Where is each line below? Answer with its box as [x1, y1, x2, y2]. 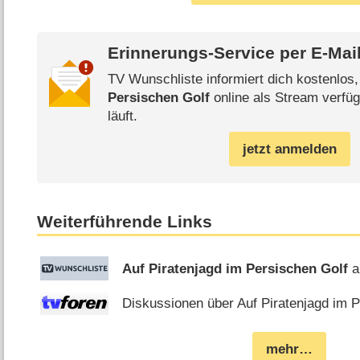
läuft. [107, 108, 137, 124]
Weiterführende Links [37, 211, 213, 231]
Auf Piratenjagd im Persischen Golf [122, 260, 349, 276]
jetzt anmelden [242, 141, 337, 157]
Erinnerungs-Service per [107, 43, 311, 63]
